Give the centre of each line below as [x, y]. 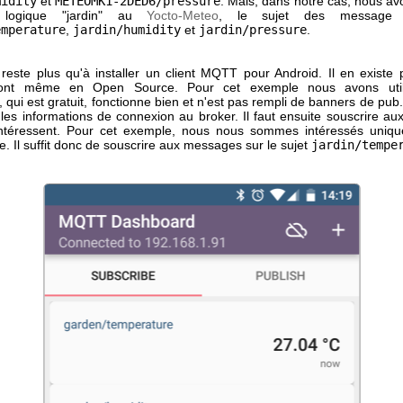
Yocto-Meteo [183, 15]
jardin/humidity [127, 30]
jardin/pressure [253, 30]
